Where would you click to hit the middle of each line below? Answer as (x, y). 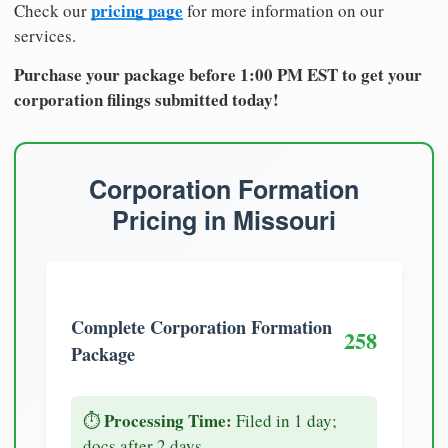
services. (45, 35)
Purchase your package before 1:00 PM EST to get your (218, 74)
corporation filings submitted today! (146, 99)
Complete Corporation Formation (201, 326)
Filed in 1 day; (284, 420)
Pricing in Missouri (224, 219)
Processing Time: (168, 420)
